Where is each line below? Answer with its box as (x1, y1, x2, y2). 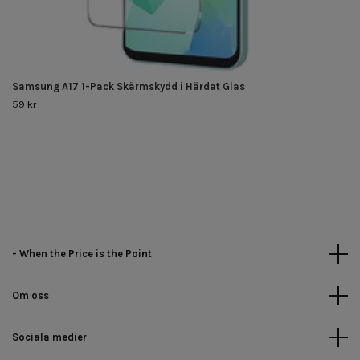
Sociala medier (12, 330, 87, 343)
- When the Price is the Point (12, 247, 152, 260)
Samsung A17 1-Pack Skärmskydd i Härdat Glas (12, 80, 245, 92)
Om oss (12, 288, 49, 301)
